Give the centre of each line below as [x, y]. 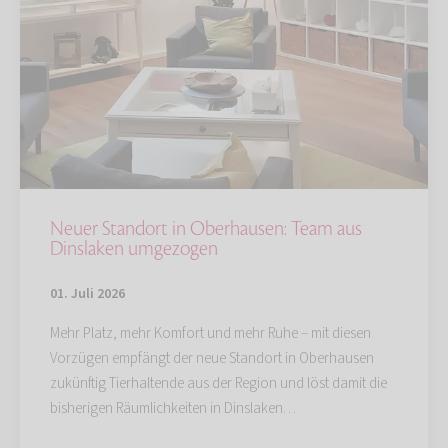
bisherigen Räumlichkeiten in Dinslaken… [173, 408]
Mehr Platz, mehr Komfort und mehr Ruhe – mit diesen [210, 333]
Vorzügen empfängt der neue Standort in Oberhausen [212, 358]
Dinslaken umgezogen [134, 248]
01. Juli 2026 [87, 293]
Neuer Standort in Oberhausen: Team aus [206, 228]
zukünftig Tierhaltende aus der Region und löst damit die [218, 383]
